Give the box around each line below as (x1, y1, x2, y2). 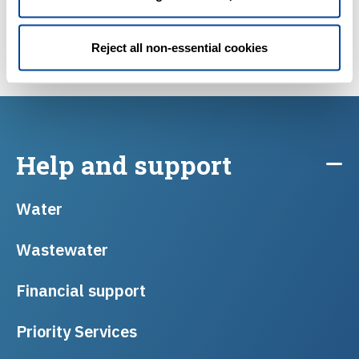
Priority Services (16, 321, 137, 343)
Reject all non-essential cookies (91, 40, 268, 54)
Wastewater (16, 239, 108, 261)
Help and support (16, 147, 232, 183)
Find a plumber (44, 43, 136, 60)
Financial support (16, 280, 146, 302)
